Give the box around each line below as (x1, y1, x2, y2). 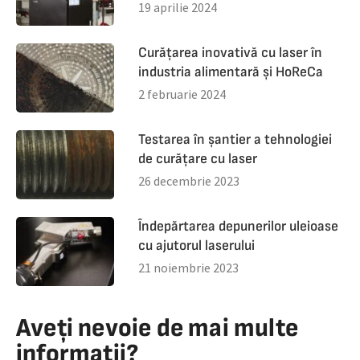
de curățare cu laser (138, 150, 258, 168)
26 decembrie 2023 (138, 173, 240, 190)
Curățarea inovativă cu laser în (138, 44, 323, 62)
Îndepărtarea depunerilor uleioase (138, 218, 339, 235)
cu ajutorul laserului (138, 237, 256, 255)
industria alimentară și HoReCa (138, 63, 324, 81)
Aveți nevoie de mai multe (16, 313, 298, 345)
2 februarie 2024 (138, 86, 227, 103)
